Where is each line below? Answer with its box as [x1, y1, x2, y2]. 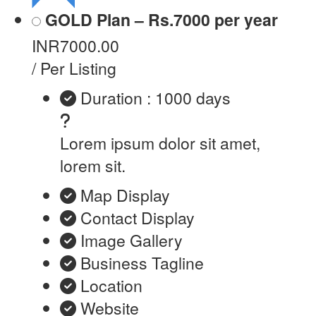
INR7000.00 [32, 34, 119, 58]
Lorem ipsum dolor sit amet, [60, 131, 260, 155]
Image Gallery [80, 229, 183, 253]
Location [80, 274, 142, 298]
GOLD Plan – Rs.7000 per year [45, 8, 278, 32]
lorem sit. [60, 154, 126, 178]
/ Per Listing [32, 56, 116, 80]
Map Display [80, 183, 170, 207]
